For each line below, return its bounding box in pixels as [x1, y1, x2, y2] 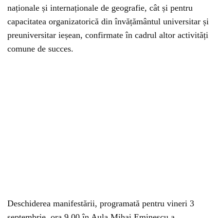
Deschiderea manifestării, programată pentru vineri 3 [7, 199, 194, 208]
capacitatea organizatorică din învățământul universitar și [7, 17, 209, 26]
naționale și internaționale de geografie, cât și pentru [7, 3, 193, 13]
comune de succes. [7, 44, 73, 54]
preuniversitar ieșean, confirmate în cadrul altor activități [7, 30, 208, 40]
